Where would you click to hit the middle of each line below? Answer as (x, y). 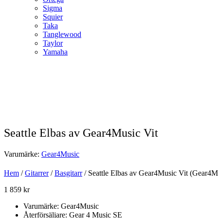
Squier (53, 17)
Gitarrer (37, 173)
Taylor (53, 43)
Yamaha (55, 52)
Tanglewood (62, 34)
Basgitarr (68, 173)
